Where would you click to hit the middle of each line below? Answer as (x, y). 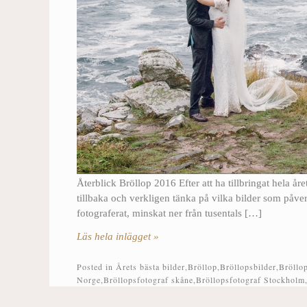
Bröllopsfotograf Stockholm (250, 279)
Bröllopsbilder (248, 266)
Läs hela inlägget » (118, 236)
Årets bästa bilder (150, 266)
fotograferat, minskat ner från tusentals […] (169, 213)
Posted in (96, 266)
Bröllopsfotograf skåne (148, 279)
